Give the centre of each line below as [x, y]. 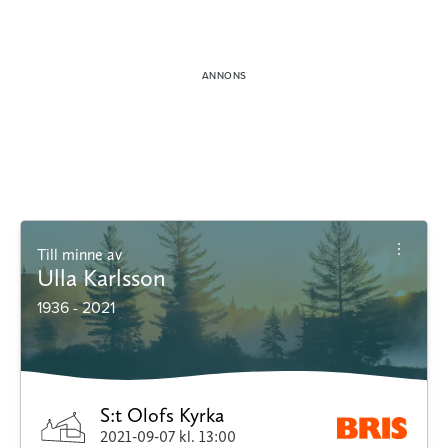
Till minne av [84, 254]
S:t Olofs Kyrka [162, 414]
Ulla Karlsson [101, 277]
